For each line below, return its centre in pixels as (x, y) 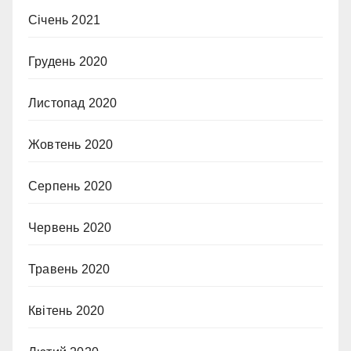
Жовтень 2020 (71, 145)
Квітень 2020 (67, 311)
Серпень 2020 (71, 186)
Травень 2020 (69, 269)
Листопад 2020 (73, 103)
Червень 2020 (70, 228)
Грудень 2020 (68, 62)
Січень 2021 (65, 20)
